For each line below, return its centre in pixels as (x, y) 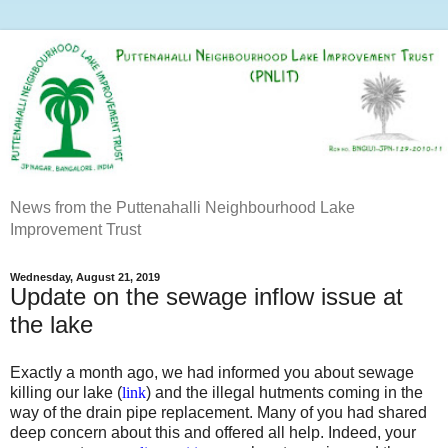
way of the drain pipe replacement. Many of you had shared (218, 412)
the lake (51, 324)
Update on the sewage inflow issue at (206, 296)
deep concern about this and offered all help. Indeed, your (213, 432)
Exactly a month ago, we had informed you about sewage (212, 372)
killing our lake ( (66, 392)
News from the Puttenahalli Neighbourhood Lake (182, 207)
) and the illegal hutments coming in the (284, 392)
